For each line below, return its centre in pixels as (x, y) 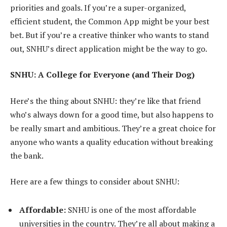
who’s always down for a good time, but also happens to (112, 114)
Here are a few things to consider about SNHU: (95, 182)
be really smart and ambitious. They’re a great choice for (113, 128)
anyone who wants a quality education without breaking (111, 142)
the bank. (27, 155)
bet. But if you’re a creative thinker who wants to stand (109, 35)
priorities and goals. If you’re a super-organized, (98, 7)
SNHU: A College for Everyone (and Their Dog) (102, 75)
